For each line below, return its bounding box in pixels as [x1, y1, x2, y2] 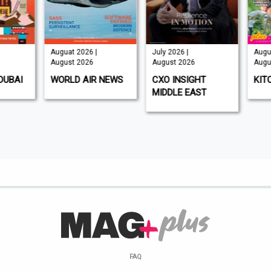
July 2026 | [149, 48, 186, 57]
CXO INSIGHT [149, 74, 203, 86]
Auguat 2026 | [47, 48, 94, 57]
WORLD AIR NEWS [47, 74, 120, 86]
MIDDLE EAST [149, 87, 204, 99]
